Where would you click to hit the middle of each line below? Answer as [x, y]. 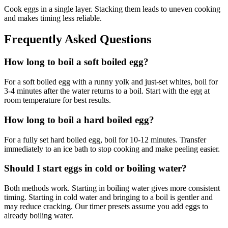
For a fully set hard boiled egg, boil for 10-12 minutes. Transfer [105, 139]
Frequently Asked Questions [78, 39]
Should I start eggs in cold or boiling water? [95, 168]
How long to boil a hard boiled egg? [79, 120]
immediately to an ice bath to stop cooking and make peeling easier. [112, 149]
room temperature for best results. [58, 100]
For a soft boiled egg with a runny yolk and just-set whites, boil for [111, 82]
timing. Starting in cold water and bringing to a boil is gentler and [108, 197]
